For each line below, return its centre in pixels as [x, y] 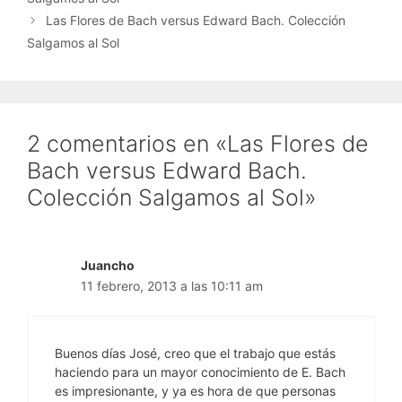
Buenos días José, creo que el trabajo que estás [195, 354]
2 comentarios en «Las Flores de [198, 144]
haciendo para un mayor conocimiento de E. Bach [200, 372]
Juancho [108, 266]
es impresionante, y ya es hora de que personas [195, 391]
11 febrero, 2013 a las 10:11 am [172, 286]
